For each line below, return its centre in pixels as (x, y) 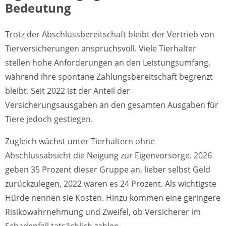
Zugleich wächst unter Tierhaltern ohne (80, 141)
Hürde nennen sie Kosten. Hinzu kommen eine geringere (113, 197)
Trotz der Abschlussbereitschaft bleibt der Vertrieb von (110, 34)
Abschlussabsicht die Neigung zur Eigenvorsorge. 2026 (108, 155)
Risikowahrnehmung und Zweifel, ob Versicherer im (103, 212)
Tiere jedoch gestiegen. (49, 119)
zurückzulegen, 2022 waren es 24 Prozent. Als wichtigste (111, 183)
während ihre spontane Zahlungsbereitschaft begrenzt (109, 76)
